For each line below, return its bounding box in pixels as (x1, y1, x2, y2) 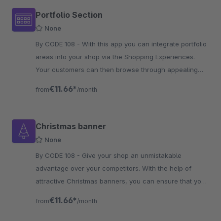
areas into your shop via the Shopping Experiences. (36, 53, 195, 61)
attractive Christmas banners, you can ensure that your (36, 177, 208, 185)
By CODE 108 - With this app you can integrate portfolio (36, 40, 82, 48)
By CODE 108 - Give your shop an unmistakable (36, 151, 82, 159)
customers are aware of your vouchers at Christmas (36, 190, 198, 198)
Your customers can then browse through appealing (36, 66, 198, 74)
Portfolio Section (36, 10, 103, 20)
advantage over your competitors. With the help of (36, 164, 191, 172)
